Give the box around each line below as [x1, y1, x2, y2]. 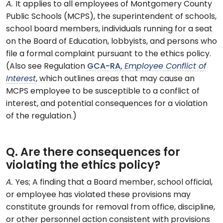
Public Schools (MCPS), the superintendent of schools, [6, 13, 217, 21]
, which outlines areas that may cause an [36, 75, 195, 84]
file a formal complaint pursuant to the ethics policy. [6, 50, 211, 59]
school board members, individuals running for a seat [6, 25, 213, 34]
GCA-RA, [87, 63, 124, 71]
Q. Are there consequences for [6, 147, 180, 159]
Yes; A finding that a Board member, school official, [15, 179, 213, 187]
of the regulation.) [6, 112, 77, 121]
